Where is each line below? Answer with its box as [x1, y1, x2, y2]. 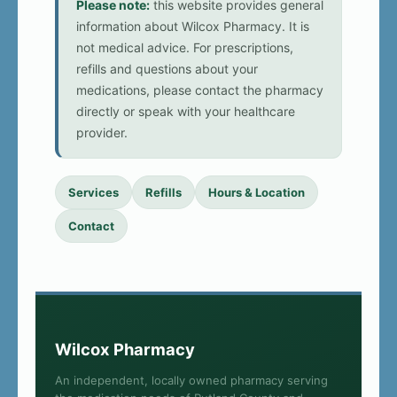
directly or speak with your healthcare [76, 104, 295, 120]
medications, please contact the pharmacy [76, 82, 323, 98]
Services [68, 185, 119, 200]
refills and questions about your [76, 61, 258, 77]
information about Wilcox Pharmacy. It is [76, 19, 309, 35]
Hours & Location [208, 185, 305, 200]
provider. [76, 125, 128, 141]
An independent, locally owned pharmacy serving [55, 373, 328, 388]
